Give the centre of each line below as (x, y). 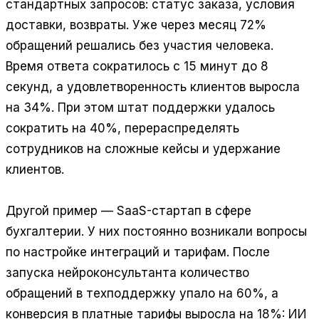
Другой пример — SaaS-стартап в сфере (129, 210)
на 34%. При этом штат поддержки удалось (140, 107)
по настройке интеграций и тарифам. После (138, 252)
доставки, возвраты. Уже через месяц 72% (136, 25)
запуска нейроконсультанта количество (127, 272)
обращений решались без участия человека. (140, 45)
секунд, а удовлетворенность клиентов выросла (153, 87)
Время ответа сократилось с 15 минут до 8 (137, 66)
